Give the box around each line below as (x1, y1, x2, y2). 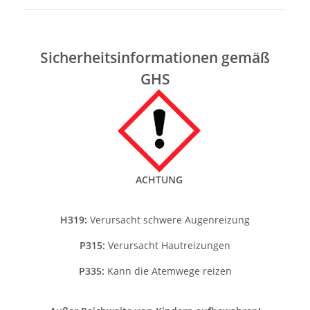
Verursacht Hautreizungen (105, 239, 230, 253)
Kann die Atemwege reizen (104, 264, 232, 278)
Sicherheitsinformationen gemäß (40, 47, 270, 68)
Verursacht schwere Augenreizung (90, 213, 250, 227)
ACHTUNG (136, 173, 183, 187)
